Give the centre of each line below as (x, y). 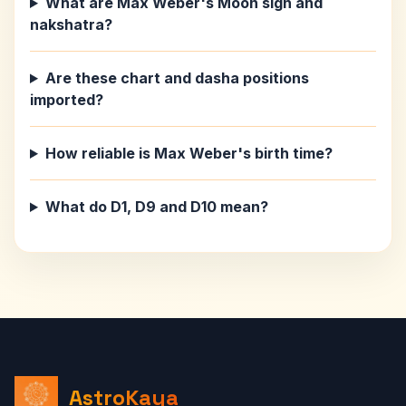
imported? (67, 100)
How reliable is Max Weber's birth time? (188, 153)
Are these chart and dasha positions (177, 78)
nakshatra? (71, 24)
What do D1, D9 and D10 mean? (156, 207)
